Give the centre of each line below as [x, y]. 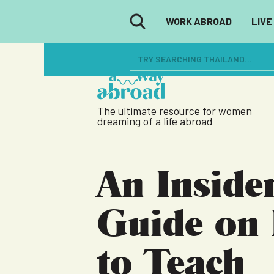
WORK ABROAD [198, 21]
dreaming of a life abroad [154, 121]
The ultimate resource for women [174, 111]
